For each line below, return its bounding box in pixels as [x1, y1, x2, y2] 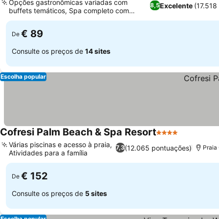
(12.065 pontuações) [124, 143, 192, 152]
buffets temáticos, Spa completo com [9, 6, 129, 15]
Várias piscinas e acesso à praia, [9, 140, 112, 149]
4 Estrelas [156, 132, 193, 142]
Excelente [160, 1, 193, 10]
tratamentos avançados [9, 15, 85, 23]
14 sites [85, 46, 110, 55]
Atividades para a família [9, 149, 88, 157]
